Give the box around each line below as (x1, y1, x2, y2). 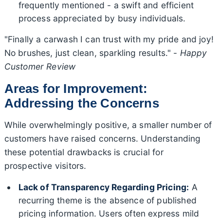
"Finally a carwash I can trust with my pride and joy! (4, 34, 214, 44)
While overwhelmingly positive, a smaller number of (4, 119, 212, 130)
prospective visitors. (4, 160, 87, 171)
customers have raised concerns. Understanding (4, 133, 201, 144)
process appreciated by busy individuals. (18, 13, 186, 23)
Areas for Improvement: (4, 81, 148, 95)
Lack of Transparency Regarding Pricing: (18, 182, 189, 192)
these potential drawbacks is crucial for (4, 146, 163, 157)
